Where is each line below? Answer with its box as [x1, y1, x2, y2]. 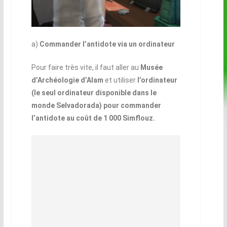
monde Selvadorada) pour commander [31, 101, 161, 110]
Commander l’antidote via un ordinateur [39, 40, 175, 49]
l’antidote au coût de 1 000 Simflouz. [31, 114, 155, 123]
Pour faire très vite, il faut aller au [31, 63, 139, 72]
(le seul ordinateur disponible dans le [31, 89, 157, 97]
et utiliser [103, 76, 137, 85]
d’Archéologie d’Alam [31, 76, 103, 85]
